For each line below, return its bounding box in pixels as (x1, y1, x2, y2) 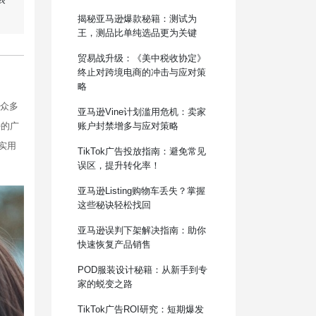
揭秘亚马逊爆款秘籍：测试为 (77, 13, 197, 24)
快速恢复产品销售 (77, 238, 151, 250)
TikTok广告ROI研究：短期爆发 (77, 303, 204, 315)
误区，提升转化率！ (77, 159, 160, 171)
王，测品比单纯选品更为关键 (77, 27, 197, 38)
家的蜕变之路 (77, 278, 133, 289)
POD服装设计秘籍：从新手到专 (77, 264, 207, 275)
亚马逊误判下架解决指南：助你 (77, 224, 206, 236)
